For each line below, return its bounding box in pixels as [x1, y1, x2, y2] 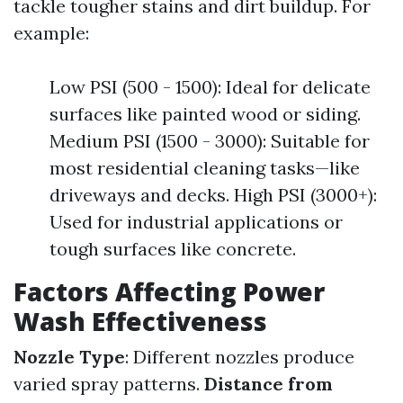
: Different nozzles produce [125, 345, 354, 368]
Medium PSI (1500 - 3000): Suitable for [49, 130, 370, 152]
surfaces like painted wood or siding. [49, 103, 361, 125]
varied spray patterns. [13, 372, 204, 395]
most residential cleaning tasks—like [49, 157, 360, 179]
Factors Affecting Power [13, 274, 325, 309]
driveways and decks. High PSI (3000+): [49, 184, 377, 206]
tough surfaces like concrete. [49, 237, 296, 260]
